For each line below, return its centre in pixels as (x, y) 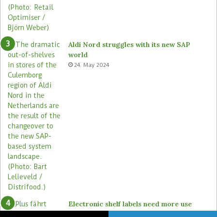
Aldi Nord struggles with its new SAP (129, 44)
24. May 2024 (92, 65)
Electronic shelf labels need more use (130, 204)
